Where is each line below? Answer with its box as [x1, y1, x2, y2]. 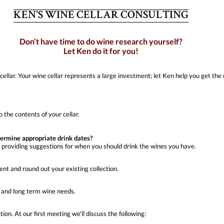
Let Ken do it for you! [63, 45, 138, 55]
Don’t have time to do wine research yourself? [19, 36, 182, 46]
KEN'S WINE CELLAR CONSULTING [13, 10, 188, 21]
